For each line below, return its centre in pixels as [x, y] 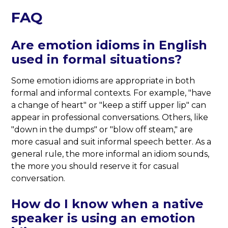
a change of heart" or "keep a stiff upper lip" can [109, 105]
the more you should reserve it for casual [95, 166]
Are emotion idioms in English [109, 45]
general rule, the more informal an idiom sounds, [110, 154]
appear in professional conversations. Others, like [110, 118]
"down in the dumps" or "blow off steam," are [102, 130]
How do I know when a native [108, 204]
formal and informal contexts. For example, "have [111, 93]
